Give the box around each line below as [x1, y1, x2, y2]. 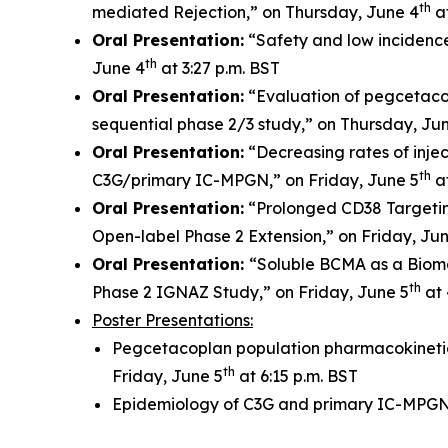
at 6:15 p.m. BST [235, 366, 358, 386]
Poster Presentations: [92, 310, 253, 330]
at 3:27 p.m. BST [157, 58, 280, 78]
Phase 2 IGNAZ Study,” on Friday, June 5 [92, 282, 409, 302]
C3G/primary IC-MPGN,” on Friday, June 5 [92, 170, 419, 190]
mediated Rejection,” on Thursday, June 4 [92, 2, 419, 22]
